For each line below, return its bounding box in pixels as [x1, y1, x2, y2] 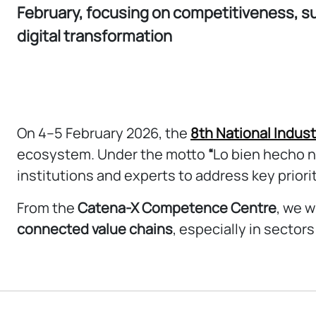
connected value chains [17, 219, 173, 238]
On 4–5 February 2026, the [17, 123, 190, 142]
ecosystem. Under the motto [17, 144, 208, 164]
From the [17, 197, 78, 217]
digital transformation [17, 25, 172, 47]
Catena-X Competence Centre [78, 197, 276, 217]
